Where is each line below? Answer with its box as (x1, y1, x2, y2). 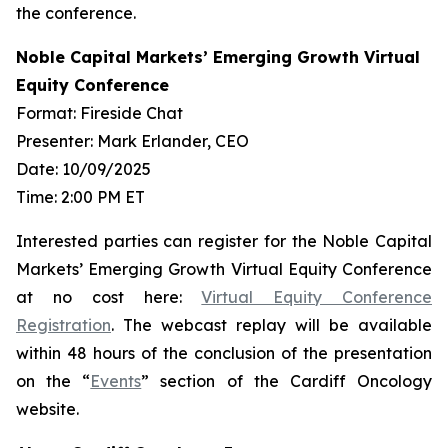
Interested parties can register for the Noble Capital (16, 231, 432, 251)
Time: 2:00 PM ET (16, 187, 145, 207)
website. (16, 399, 79, 419)
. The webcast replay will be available (111, 315, 432, 335)
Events (90, 371, 142, 391)
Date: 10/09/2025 (16, 159, 151, 179)
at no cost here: (16, 287, 202, 307)
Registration (16, 315, 111, 335)
